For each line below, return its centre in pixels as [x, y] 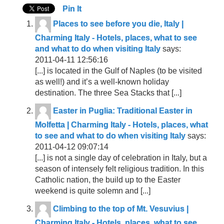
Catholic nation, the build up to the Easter [108, 179]
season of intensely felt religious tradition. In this [119, 168]
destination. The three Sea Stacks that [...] [108, 92]
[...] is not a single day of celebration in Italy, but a [121, 157]
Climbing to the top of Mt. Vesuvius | [121, 209]
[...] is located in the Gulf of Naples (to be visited [118, 70]
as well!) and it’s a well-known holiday [102, 81]
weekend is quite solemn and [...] [93, 190]
